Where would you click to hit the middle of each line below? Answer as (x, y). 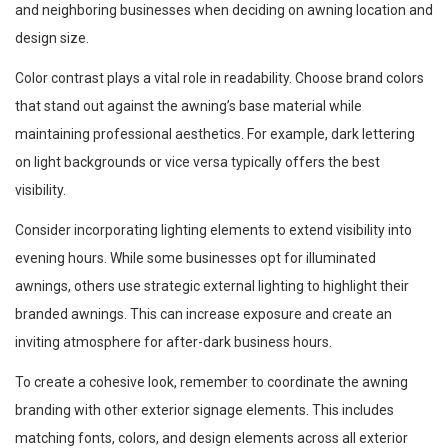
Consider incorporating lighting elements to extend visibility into (213, 229)
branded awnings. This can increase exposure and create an (203, 313)
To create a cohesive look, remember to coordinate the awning (211, 381)
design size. (52, 37)
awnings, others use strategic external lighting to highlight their (212, 285)
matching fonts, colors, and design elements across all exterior (211, 437)
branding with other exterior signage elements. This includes (204, 409)
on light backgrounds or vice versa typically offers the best (197, 161)
